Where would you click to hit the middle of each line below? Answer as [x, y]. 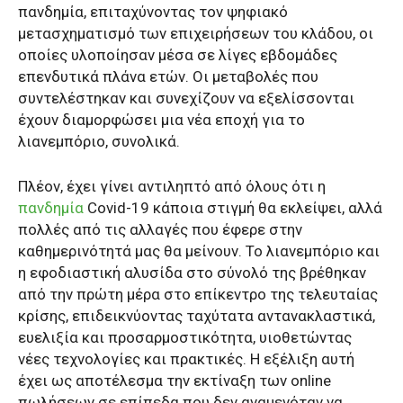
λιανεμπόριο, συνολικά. [99, 141]
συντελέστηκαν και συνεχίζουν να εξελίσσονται [186, 98]
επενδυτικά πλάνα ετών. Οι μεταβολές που [168, 76]
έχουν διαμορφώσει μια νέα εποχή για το [161, 119]
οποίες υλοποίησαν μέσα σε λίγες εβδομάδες [178, 54]
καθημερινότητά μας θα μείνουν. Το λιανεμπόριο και [199, 251]
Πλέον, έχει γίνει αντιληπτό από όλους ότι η [172, 186]
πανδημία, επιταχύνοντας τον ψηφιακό [153, 11]
